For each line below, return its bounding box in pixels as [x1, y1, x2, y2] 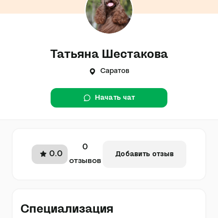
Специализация [20, 203, 113, 215]
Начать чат [94, 94, 135, 101]
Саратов [100, 68, 129, 74]
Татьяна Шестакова [50, 48, 168, 60]
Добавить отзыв [115, 151, 174, 158]
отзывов [69, 157, 102, 165]
